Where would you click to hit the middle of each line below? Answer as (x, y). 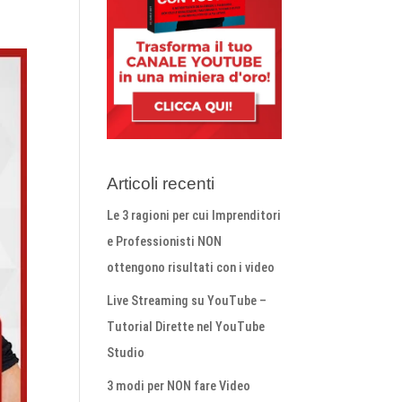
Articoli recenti (161, 183)
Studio (126, 353)
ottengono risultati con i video (191, 267)
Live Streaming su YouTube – (187, 301)
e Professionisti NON (165, 241)
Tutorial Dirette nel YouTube (186, 327)
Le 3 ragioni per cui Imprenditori (194, 215)
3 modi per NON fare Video (179, 386)
